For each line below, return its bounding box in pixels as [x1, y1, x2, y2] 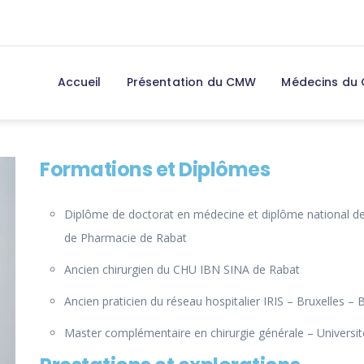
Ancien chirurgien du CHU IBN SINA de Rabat [64, 262, 300, 278]
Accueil [57, 74, 102, 91]
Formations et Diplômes [40, 156, 270, 184]
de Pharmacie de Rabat [64, 230, 187, 246]
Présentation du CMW [126, 74, 257, 91]
